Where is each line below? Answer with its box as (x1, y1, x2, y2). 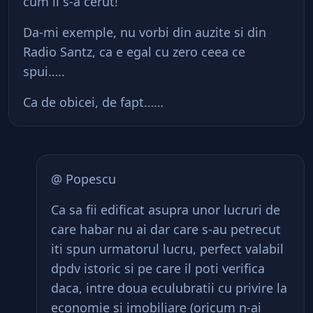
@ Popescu (51, 170, 116, 187)
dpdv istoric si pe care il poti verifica (51, 260, 265, 277)
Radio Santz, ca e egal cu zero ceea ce (23, 43, 245, 60)
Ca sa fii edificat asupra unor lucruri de (51, 201, 280, 218)
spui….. (23, 63, 65, 80)
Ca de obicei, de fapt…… (23, 94, 163, 110)
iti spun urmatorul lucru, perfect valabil (51, 240, 284, 257)
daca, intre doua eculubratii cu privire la (51, 279, 287, 296)
